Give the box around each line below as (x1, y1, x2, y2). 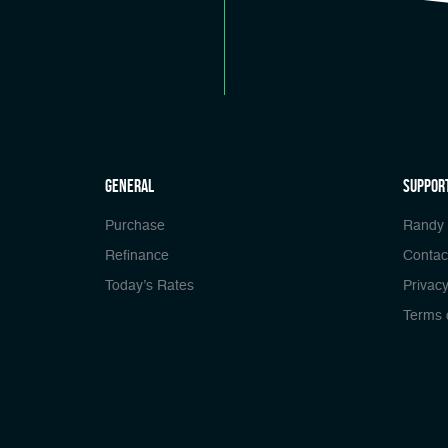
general (105, 175, 154, 196)
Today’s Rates (105, 278, 194, 293)
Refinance (105, 248, 169, 263)
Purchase (105, 218, 165, 233)
